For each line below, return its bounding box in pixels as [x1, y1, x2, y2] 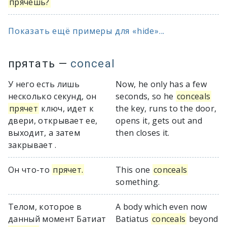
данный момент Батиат [8, 213, 106, 224]
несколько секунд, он [8, 91, 97, 102]
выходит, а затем [8, 127, 81, 138]
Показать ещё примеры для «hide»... [8, 25, 165, 36]
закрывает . [8, 139, 57, 150]
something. [116, 176, 160, 187]
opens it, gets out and [116, 115, 203, 126]
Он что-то [8, 164, 52, 175]
